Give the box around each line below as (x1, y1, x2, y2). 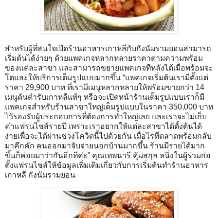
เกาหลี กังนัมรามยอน (5, 171, 75, 180)
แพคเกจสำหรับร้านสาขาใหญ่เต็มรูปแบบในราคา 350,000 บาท (5, 103, 213, 111)
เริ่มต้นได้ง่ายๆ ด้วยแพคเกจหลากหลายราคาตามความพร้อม (5, 54, 203, 63)
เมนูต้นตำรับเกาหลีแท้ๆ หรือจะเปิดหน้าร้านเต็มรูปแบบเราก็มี (5, 93, 204, 102)
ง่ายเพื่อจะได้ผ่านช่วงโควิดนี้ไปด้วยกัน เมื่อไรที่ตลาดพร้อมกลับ (5, 132, 212, 141)
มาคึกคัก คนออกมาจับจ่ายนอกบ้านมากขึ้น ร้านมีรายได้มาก (5, 142, 205, 150)
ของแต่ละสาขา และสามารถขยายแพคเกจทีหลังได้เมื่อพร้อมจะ (5, 64, 213, 73)
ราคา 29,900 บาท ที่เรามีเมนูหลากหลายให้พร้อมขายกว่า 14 (5, 83, 204, 92)
